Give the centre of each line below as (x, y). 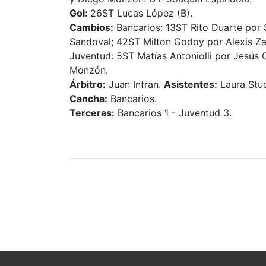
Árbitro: (88, 84)
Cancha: (88, 98)
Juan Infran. (135, 84)
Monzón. (89, 70)
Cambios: (91, 27)
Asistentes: (191, 84)
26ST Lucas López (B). (141, 13)
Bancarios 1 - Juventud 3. (173, 113)
